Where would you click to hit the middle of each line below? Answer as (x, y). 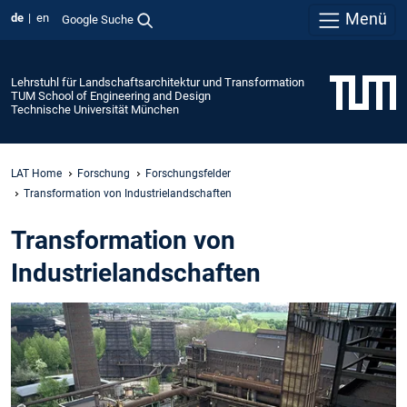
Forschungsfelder (188, 173)
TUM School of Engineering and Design (111, 95)
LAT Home (36, 173)
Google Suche (97, 19)
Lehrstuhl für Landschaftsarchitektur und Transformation (158, 82)
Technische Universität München (95, 109)
